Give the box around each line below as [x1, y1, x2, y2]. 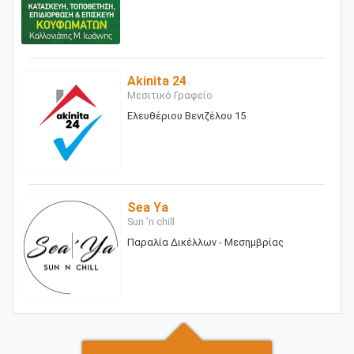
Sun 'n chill [126, 215, 175, 228]
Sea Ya [126, 199, 168, 215]
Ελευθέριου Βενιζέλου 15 [126, 110, 246, 122]
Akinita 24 [126, 73, 186, 89]
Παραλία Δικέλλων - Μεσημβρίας [126, 235, 284, 248]
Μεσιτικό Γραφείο [126, 89, 213, 102]
